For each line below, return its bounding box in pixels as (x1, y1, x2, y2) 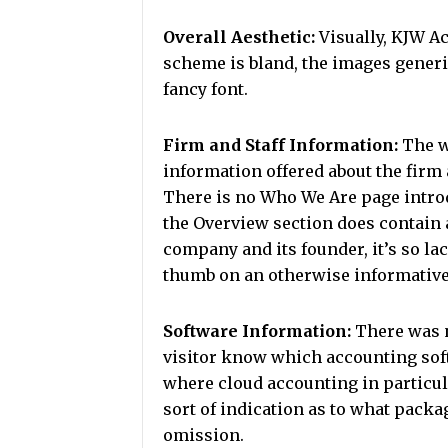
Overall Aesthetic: (163, 27, 315, 47)
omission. (163, 425, 244, 445)
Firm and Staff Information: (163, 135, 402, 155)
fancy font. (163, 79, 248, 99)
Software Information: (163, 321, 351, 341)
